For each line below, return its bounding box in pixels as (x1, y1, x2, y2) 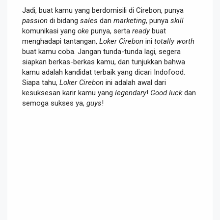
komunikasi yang (22, 26, 78, 35)
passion (22, 16, 48, 25)
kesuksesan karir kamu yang (22, 88, 115, 97)
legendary (115, 88, 146, 97)
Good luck (150, 88, 182, 97)
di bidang (48, 16, 80, 25)
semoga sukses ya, (22, 98, 86, 108)
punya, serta (89, 26, 132, 35)
